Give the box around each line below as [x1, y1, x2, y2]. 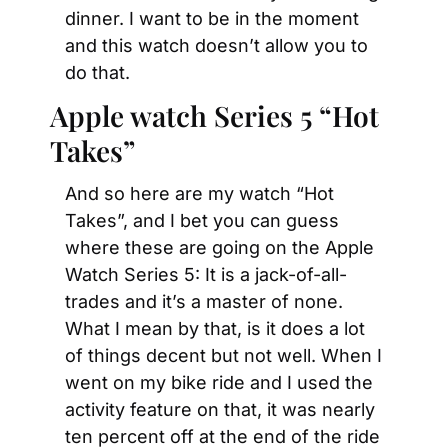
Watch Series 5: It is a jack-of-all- [65, 264, 347, 285]
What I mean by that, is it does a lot [65, 318, 365, 339]
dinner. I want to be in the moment [65, 8, 359, 29]
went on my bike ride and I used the [65, 372, 373, 393]
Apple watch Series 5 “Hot [50, 97, 379, 134]
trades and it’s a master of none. [65, 291, 343, 312]
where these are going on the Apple [65, 237, 374, 258]
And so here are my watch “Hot [65, 183, 334, 204]
